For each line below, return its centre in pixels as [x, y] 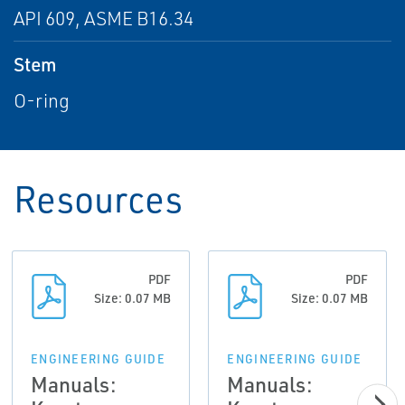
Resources [98, 198]
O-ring [42, 100]
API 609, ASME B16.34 [104, 18]
